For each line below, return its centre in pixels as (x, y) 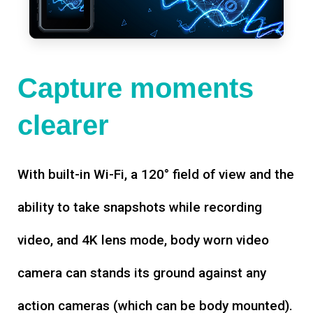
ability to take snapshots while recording (140, 207)
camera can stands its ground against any (142, 272)
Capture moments (136, 88)
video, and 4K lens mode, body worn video (143, 240)
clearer (63, 125)
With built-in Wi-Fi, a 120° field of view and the (156, 174)
